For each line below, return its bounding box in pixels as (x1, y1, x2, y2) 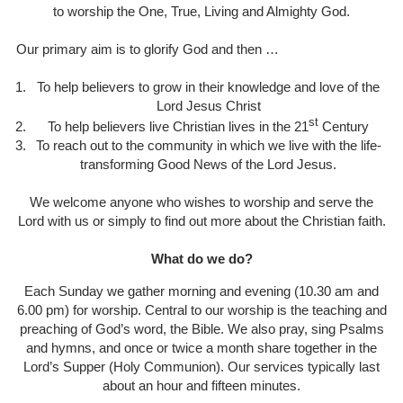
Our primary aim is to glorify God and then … (15, 40, 279, 57)
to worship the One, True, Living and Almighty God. (53, 3, 350, 19)
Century (318, 118, 369, 134)
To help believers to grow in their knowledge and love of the (37, 78, 380, 94)
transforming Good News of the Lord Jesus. (80, 156, 336, 172)
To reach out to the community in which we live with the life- (35, 137, 381, 153)
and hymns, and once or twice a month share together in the (26, 339, 377, 355)
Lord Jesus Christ (156, 97, 261, 113)
